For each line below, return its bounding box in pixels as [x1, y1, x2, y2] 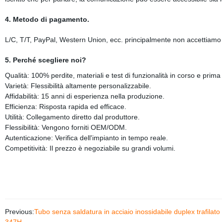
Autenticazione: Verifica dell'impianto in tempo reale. [4, 134, 168, 142]
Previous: [4, 208, 34, 216]
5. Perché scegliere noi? [4, 56, 86, 64]
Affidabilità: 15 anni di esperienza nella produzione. [4, 92, 165, 100]
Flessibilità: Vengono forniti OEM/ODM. [4, 123, 127, 131]
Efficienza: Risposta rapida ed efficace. [4, 103, 126, 111]
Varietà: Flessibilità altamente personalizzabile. [4, 82, 155, 90]
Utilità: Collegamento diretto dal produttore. [4, 113, 140, 121]
